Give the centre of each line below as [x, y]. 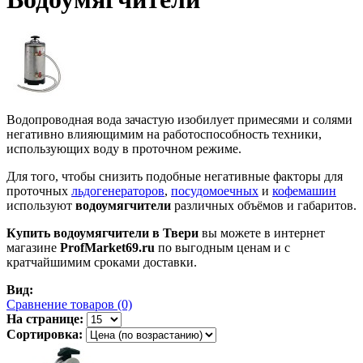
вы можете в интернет [262, 233]
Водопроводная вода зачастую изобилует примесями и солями [179, 120]
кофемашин [304, 191]
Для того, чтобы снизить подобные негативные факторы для [175, 177]
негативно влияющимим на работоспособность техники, [164, 135]
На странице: [45, 319]
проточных [39, 191]
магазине [33, 248]
